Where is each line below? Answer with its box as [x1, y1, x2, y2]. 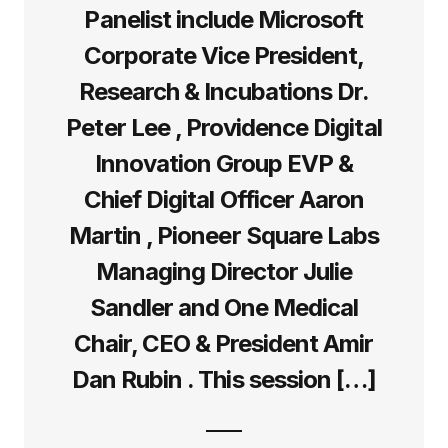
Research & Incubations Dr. [78, 76, 370, 106]
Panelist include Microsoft [84, 4, 364, 34]
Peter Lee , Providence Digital [66, 112, 382, 142]
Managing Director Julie [95, 256, 353, 286]
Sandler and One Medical [89, 292, 359, 322]
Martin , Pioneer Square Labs [68, 220, 380, 250]
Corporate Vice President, [83, 40, 365, 70]
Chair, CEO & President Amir [74, 328, 374, 358]
